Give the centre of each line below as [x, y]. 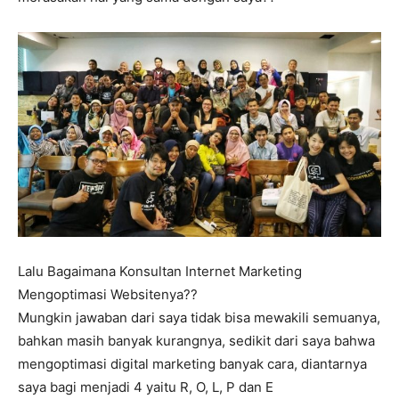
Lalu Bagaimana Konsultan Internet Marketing [160, 272]
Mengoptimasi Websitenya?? [108, 295]
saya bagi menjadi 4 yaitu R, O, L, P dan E [146, 387]
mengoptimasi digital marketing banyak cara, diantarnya [192, 364]
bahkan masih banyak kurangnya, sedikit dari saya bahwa [196, 341]
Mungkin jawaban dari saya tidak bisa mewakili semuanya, [199, 318]
